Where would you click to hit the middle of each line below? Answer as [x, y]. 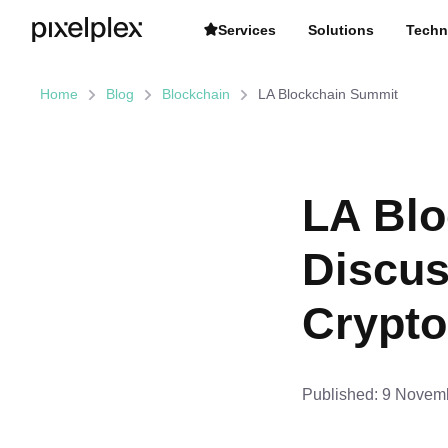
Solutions [341, 29]
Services [247, 29]
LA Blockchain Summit [328, 94]
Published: [340, 394]
